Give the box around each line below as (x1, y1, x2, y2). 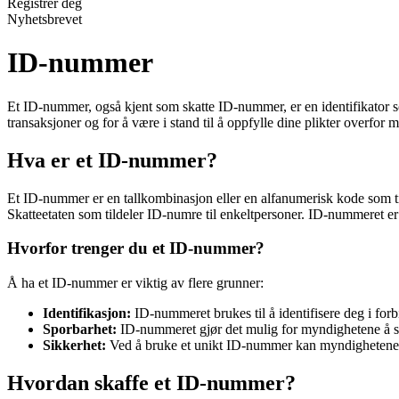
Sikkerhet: (43, 338, 106, 354)
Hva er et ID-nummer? (7, 148, 217, 172)
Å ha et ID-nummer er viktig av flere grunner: (7, 275, 264, 291)
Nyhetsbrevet (7, 12, 82, 27)
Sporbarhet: (43, 322, 117, 338)
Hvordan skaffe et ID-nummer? (7, 371, 296, 395)
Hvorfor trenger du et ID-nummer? (7, 239, 265, 258)
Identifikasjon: (43, 305, 131, 322)
